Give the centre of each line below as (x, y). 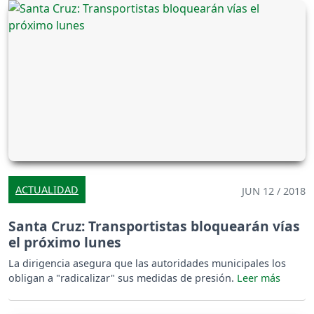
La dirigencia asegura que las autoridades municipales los (147, 263)
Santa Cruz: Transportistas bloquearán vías (154, 226)
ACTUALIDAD (47, 189)
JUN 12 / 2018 (274, 191)
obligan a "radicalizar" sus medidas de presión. (123, 278)
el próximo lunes (65, 242)
